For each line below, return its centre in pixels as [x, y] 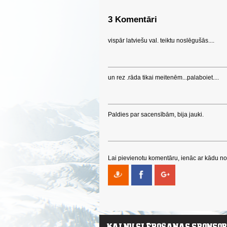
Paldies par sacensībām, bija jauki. [156, 115]
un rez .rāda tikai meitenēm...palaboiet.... [163, 78]
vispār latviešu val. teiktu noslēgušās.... [161, 41]
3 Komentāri [133, 20]
